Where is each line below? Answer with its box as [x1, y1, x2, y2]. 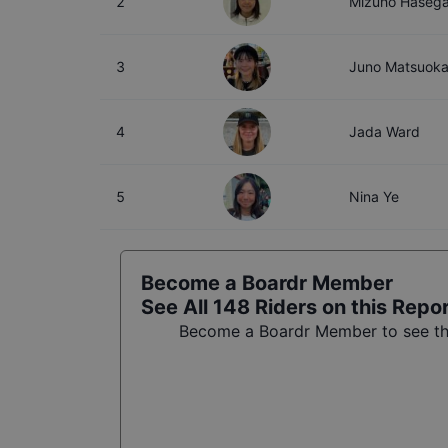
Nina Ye [349, 188, 399, 205]
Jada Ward [349, 123, 420, 140]
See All [141, 295, 213, 319]
